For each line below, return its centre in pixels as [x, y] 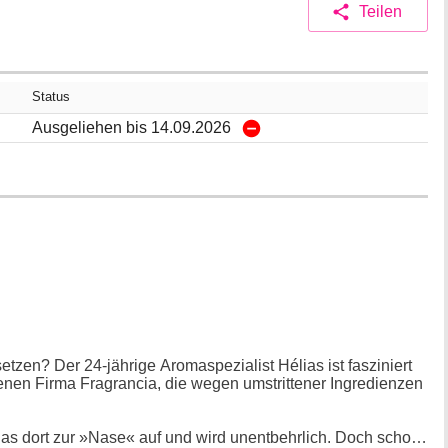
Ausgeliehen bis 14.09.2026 [131, 127]
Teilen [380, 11]
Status [51, 97]
